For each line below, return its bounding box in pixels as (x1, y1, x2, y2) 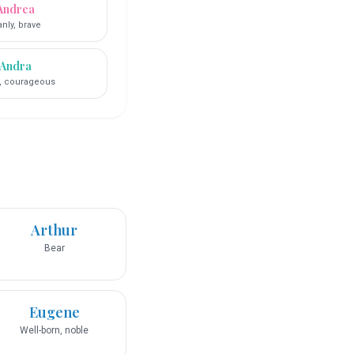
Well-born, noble (20, 325, 88, 337)
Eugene (28, 303, 80, 322)
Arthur (31, 220, 77, 240)
